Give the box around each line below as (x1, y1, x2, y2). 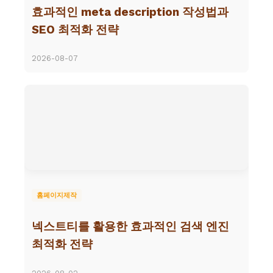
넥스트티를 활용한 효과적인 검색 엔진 (32, 220, 229, 234)
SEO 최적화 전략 (32, 23, 119, 37)
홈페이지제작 (37, 191, 77, 200)
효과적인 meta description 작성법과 (32, 5, 229, 19)
